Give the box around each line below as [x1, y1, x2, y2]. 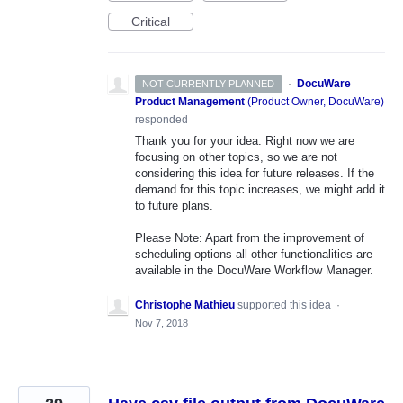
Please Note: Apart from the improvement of [135, 231, 364, 246]
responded [135, 113, 188, 127]
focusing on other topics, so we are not [135, 150, 337, 165]
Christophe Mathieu [135, 298, 235, 311]
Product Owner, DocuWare [251, 95, 381, 109]
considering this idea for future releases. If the [135, 166, 374, 181]
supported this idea [237, 298, 334, 311]
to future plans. [135, 199, 213, 213]
